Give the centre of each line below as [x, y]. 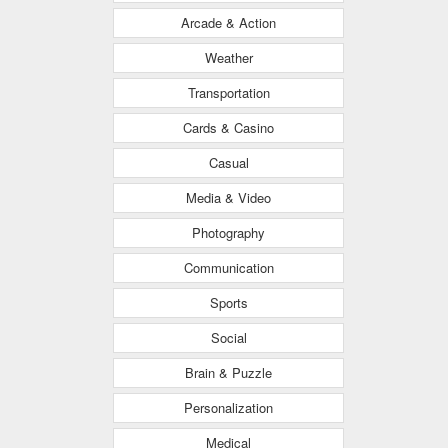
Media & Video [228, 197]
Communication [228, 267]
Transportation [228, 92]
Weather [228, 57]
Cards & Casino [228, 127]
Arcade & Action [228, 22]
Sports [228, 302]
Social [228, 337]
